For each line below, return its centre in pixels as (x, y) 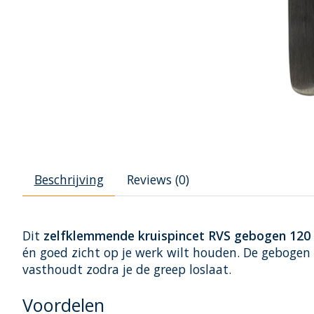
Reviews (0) (158, 179)
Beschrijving (69, 179)
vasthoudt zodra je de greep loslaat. (127, 269)
